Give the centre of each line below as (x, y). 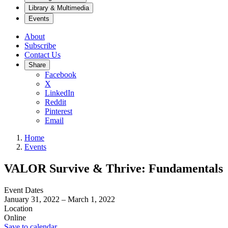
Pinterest (59, 111)
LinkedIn (60, 93)
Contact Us (42, 55)
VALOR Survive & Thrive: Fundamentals (113, 168)
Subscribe (40, 46)
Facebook (61, 75)
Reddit (55, 102)
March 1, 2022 (91, 199)
